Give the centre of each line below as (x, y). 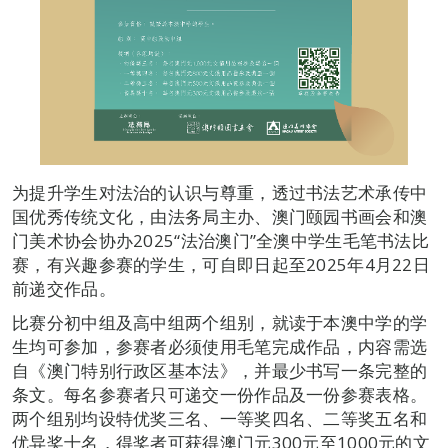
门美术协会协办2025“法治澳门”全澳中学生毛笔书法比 (221, 240)
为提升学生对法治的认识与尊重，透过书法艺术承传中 (220, 192)
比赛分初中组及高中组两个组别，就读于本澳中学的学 (220, 322)
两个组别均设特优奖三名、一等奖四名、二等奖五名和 (220, 418)
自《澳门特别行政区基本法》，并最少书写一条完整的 (220, 370)
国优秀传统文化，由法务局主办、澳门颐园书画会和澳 (220, 216)
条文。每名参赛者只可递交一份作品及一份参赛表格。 (220, 394)
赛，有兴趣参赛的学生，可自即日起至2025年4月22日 (221, 264)
